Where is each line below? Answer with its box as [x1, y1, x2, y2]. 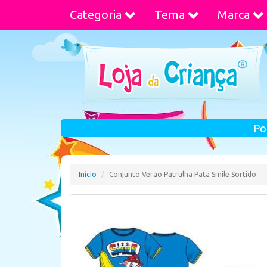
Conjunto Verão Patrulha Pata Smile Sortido [109, 170, 256, 178]
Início [79, 170, 97, 178]
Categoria [70, 8, 122, 21]
